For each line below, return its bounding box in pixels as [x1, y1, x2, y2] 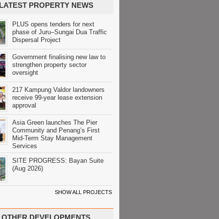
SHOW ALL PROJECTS [55, 189, 112, 195]
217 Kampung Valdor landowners [12, 86, 105, 93]
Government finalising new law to [12, 53, 106, 61]
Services [12, 142, 37, 150]
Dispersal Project [12, 36, 61, 44]
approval [12, 102, 36, 109]
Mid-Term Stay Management [12, 134, 92, 142]
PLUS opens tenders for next [12, 21, 94, 28]
